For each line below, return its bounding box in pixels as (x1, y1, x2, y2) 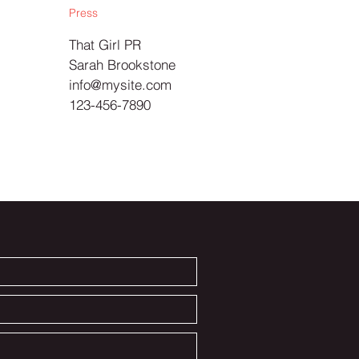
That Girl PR (69, 36, 141, 53)
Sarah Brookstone (69, 56, 175, 73)
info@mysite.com (69, 76, 171, 93)
